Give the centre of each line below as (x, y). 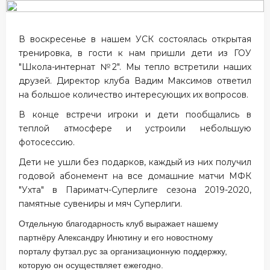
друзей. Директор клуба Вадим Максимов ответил (135, 81)
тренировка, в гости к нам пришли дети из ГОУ (135, 53)
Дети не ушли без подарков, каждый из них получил (135, 162)
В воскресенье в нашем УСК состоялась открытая (135, 39)
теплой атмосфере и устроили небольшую (135, 128)
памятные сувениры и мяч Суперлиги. (101, 204)
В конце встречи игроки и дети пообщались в (135, 115)
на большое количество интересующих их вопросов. (134, 95)
